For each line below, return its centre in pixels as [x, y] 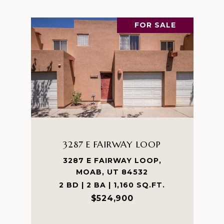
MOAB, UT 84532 [112, 172]
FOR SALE [155, 25]
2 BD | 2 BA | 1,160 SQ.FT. [112, 185]
